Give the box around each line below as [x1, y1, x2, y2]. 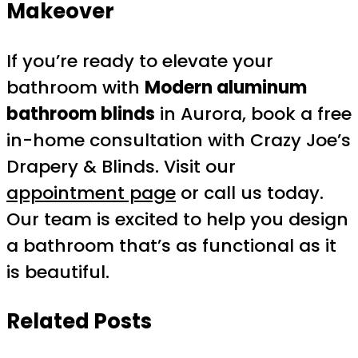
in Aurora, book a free [155, 101, 352, 127]
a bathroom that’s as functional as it [6, 233, 336, 259]
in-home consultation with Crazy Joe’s [6, 128, 351, 153]
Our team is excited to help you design [6, 207, 348, 233]
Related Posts [6, 306, 152, 336]
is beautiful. [6, 260, 109, 285]
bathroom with [6, 75, 145, 101]
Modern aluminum [145, 75, 307, 101]
